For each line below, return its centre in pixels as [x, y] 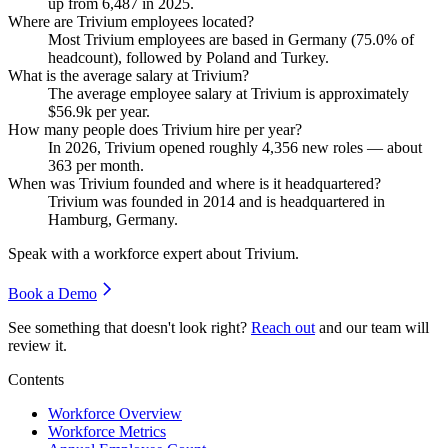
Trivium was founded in [125, 201]
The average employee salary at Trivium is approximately [228, 93]
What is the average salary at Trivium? [128, 75]
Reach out [283, 327]
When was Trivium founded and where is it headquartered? [194, 183]
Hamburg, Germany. [113, 219]
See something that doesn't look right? [127, 327]
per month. [108, 165]
